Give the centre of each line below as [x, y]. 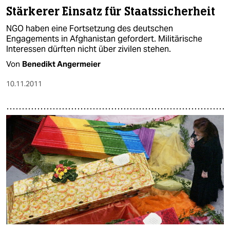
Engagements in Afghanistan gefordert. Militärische [104, 39]
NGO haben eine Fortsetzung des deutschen [90, 29]
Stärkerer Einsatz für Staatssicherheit [111, 12]
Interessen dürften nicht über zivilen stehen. [89, 49]
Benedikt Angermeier [61, 64]
